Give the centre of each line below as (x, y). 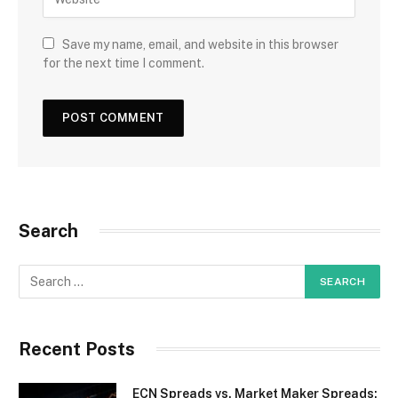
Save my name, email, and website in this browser (200, 44)
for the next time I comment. (123, 63)
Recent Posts (77, 349)
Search (48, 231)
